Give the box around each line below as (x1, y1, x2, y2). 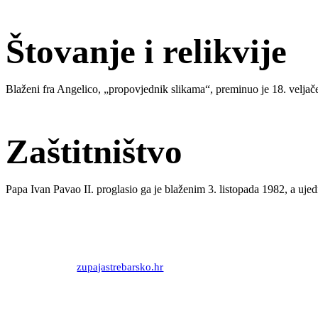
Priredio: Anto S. (48, 249, 121, 261)
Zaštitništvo (6, 131, 182, 171)
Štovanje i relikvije (6, 32, 287, 72)
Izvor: (48, 261, 77, 273)
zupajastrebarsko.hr (77, 261, 164, 273)
